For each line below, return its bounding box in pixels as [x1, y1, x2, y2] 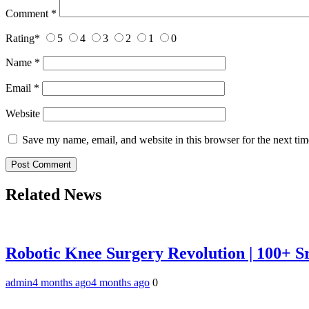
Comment [6, 8, 51, 20]
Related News [6, 186, 101, 204]
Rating [6, 32, 34, 45]
